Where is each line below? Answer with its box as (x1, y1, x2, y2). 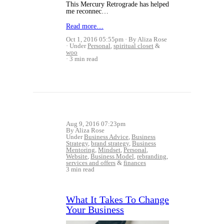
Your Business (66, 204, 124, 215)
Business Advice (84, 133, 128, 140)
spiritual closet (113, 42, 153, 49)
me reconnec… (66, 7, 108, 15)
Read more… (66, 22, 103, 30)
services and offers (66, 159, 115, 166)
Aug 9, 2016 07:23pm (66, 120, 125, 127)
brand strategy (91, 139, 129, 147)
